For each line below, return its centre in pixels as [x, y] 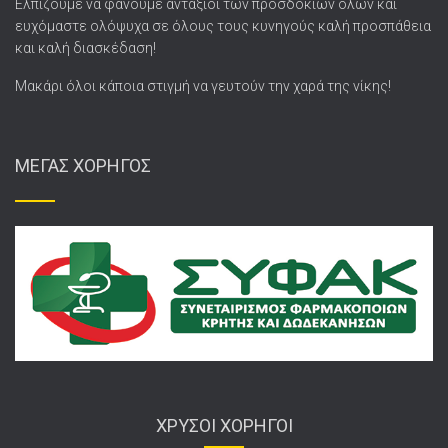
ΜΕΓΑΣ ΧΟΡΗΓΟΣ [83, 165]
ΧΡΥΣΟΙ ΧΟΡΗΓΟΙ [224, 425]
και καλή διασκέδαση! [85, 47]
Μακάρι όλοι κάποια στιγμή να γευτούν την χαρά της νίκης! [203, 85]
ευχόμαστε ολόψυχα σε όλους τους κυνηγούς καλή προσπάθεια [223, 25]
